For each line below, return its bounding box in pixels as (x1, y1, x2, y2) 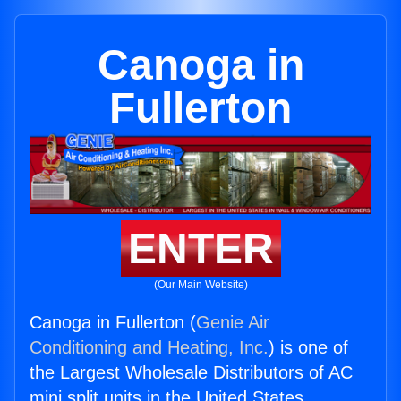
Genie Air (196, 312, 269, 333)
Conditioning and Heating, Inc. (30, 337, 269, 358)
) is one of (269, 337, 348, 358)
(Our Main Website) (153, 278, 248, 292)
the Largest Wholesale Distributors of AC (30, 363, 353, 383)
